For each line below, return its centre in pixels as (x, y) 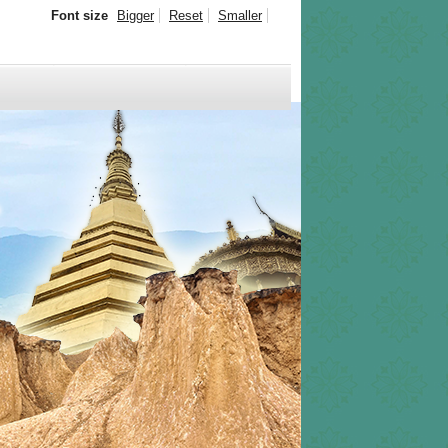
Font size (79, 15)
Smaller (240, 15)
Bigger (135, 15)
